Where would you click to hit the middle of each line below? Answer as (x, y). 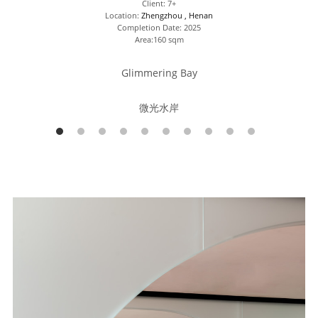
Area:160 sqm (159, 39)
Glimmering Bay (159, 72)
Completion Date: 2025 (159, 27)
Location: (124, 15)
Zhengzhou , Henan (177, 15)
